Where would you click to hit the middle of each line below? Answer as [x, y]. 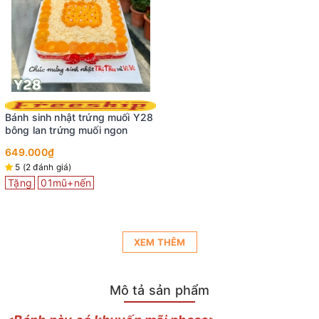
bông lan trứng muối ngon [67, 130]
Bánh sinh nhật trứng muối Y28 [79, 117]
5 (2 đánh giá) [43, 167]
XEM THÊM [159, 242]
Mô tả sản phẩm [159, 290]
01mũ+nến [66, 182]
